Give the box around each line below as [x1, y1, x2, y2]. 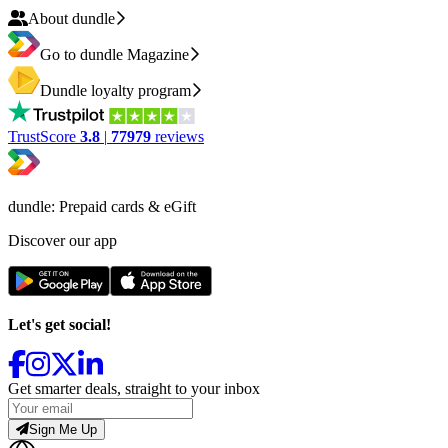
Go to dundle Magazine [40, 45, 189, 63]
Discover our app [8, 231, 117, 249]
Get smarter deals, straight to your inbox [8, 379, 260, 397]
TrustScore [8, 127, 80, 145]
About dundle [28, 9, 115, 27]
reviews [155, 127, 204, 145]
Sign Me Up [29, 421, 98, 437]
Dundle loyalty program [40, 81, 191, 99]
